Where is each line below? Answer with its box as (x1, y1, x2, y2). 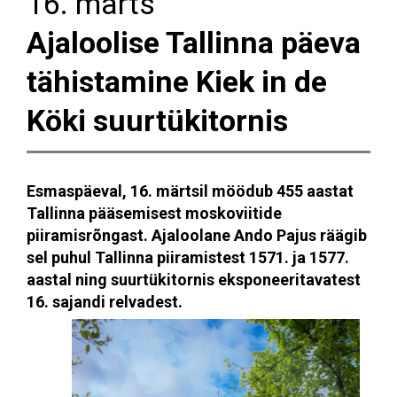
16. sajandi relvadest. (27, 292, 183, 311)
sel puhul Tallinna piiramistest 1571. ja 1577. (27, 247, 349, 267)
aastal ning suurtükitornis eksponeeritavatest (27, 269, 361, 289)
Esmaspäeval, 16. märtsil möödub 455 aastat (27, 181, 354, 200)
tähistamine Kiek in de (27, 63, 327, 99)
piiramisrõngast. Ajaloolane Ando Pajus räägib (27, 225, 367, 245)
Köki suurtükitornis (27, 102, 288, 138)
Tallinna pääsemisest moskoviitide (27, 203, 282, 222)
